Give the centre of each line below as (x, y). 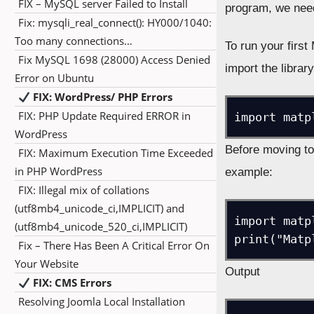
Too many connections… (74, 41)
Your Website (47, 264)
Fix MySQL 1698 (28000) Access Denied (114, 60)
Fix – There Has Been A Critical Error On (114, 245)
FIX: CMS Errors (71, 282)
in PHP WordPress (59, 171)
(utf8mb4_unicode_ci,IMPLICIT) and (100, 208)
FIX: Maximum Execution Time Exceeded (116, 153)
